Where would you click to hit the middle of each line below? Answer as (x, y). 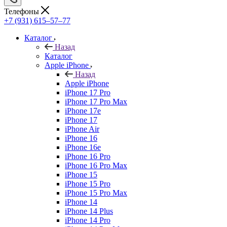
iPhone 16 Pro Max (96, 165)
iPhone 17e (83, 110)
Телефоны (23, 11)
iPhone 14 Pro (88, 220)
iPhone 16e (83, 147)
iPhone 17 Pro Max (96, 101)
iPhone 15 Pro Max (96, 193)
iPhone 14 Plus (89, 211)
